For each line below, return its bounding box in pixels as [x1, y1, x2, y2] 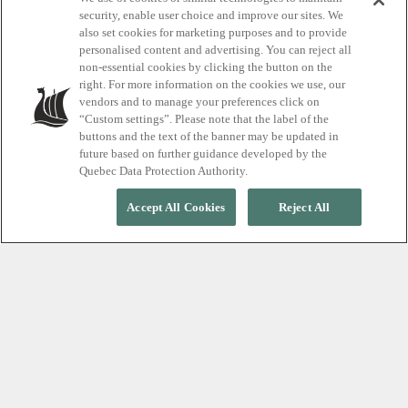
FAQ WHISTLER [22, 322, 107, 334]
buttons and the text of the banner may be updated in [79, 129, 340, 143]
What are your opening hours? [22, 351, 311, 376]
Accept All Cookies [127, 200, 226, 214]
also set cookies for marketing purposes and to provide [79, 25, 348, 39]
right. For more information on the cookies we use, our [79, 77, 346, 91]
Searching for [40, 29, 274, 73]
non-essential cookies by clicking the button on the [79, 60, 333, 74]
